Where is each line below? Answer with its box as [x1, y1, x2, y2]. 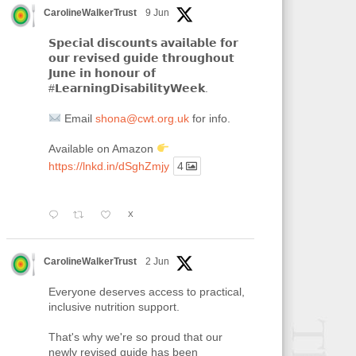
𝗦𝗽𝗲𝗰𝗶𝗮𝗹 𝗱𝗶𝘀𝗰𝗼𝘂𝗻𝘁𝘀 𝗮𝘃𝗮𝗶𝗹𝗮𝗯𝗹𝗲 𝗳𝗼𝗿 [48, 36, 238, 49]
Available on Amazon [48, 141, 157, 155]
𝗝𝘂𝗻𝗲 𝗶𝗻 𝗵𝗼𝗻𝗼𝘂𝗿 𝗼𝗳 [48, 66, 156, 79]
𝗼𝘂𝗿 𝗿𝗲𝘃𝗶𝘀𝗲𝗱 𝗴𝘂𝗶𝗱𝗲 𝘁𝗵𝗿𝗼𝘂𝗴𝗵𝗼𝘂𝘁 [48, 51, 234, 64]
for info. [188, 111, 230, 125]
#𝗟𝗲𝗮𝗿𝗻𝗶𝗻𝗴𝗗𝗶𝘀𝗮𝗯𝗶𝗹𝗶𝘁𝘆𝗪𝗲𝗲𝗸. [48, 81, 208, 95]
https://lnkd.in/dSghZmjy [48, 159, 169, 172]
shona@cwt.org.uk [95, 111, 189, 125]
